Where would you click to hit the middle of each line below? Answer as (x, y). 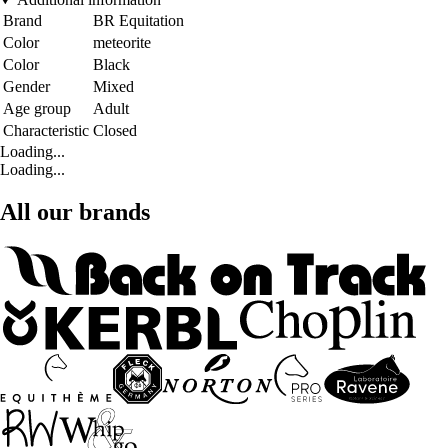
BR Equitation (138, 21)
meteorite (122, 43)
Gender (26, 87)
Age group (37, 109)
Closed (115, 131)
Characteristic (46, 131)
